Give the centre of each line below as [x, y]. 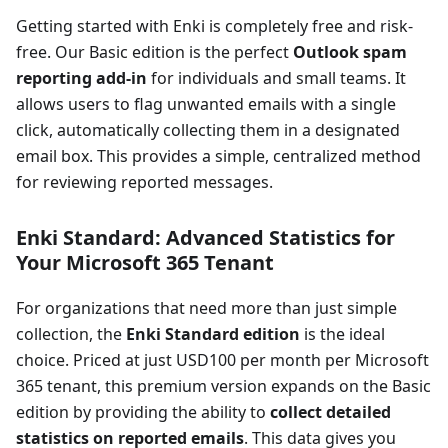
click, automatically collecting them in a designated [208, 129]
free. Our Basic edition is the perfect [154, 51]
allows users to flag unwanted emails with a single [206, 103]
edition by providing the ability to [143, 411]
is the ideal [342, 333]
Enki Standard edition [213, 333]
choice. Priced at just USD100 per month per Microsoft [222, 359]
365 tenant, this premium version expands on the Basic [223, 385]
